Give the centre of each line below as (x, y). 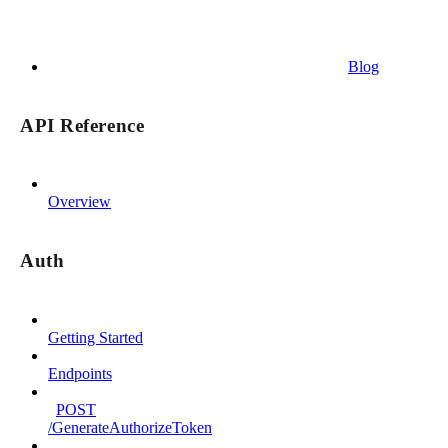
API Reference (82, 125)
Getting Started (95, 337)
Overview (79, 202)
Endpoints (80, 373)
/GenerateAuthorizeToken (130, 427)
